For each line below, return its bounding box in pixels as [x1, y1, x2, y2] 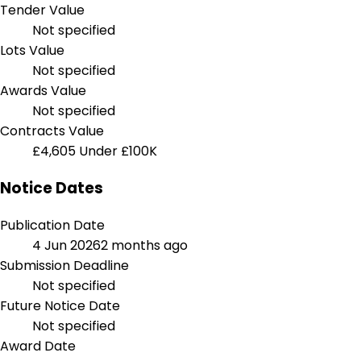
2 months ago [101, 235, 188, 255]
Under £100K [79, 142, 157, 161]
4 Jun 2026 [32, 235, 101, 255]
